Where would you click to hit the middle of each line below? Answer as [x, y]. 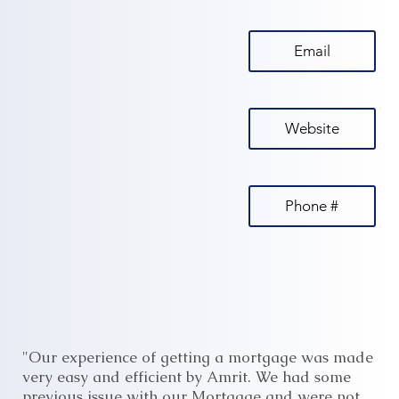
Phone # [312, 206]
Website [312, 129]
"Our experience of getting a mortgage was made [197, 358]
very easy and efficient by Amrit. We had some [186, 377]
